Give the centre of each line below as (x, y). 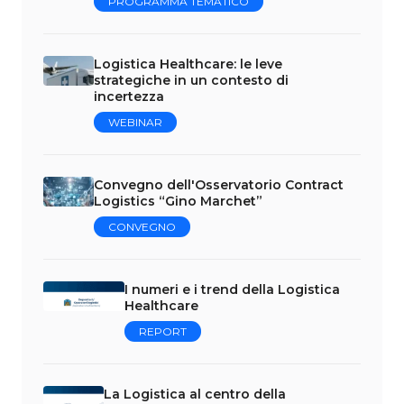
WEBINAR (135, 122)
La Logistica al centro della (194, 394)
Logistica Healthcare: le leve (188, 64)
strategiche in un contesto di (191, 80)
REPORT (162, 331)
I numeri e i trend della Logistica (232, 289)
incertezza (129, 96)
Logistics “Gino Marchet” (178, 201)
